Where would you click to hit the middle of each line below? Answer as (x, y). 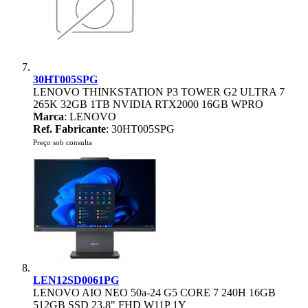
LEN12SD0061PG (76, 280)
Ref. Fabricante (69, 129)
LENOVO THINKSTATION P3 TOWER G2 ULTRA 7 (159, 92)
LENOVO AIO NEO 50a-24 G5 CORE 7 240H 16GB (154, 293)
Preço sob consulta (63, 142)
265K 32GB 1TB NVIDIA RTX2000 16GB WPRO (148, 104)
